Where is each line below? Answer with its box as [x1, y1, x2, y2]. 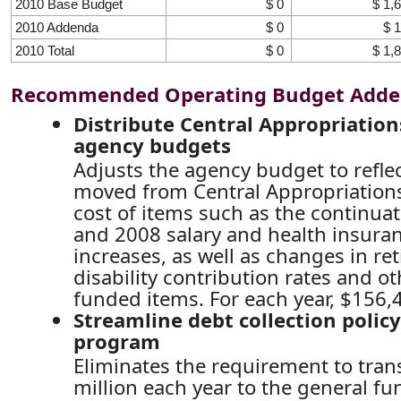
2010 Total [15, 42, 74, 58]
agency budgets [73, 131, 232, 158]
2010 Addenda [15, 19, 98, 35]
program [73, 327, 161, 354]
